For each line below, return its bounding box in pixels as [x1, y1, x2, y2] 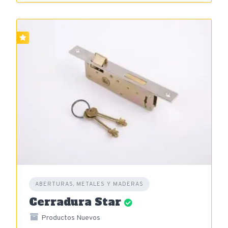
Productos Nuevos [39, 214, 100, 222]
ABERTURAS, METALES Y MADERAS [35, 181, 144, 188]
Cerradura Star [29, 194, 121, 209]
